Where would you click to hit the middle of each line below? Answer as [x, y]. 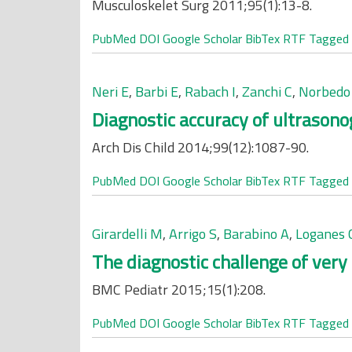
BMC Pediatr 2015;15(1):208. [179, 290]
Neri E [110, 92]
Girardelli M [127, 234]
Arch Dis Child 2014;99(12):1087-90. [200, 147]
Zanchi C [267, 92]
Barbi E [157, 92]
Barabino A [256, 234]
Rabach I [210, 92]
